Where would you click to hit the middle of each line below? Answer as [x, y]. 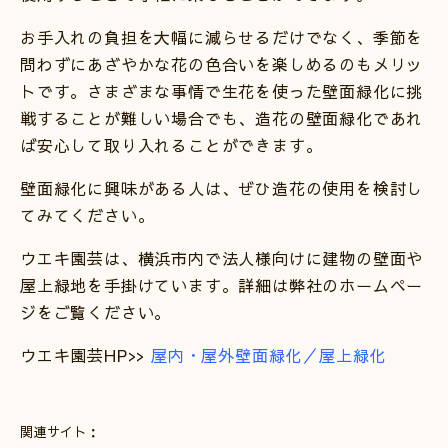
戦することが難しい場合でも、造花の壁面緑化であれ [222, 117]
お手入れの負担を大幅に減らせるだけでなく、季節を [222, 36]
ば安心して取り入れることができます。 [171, 144]
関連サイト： [60, 431]
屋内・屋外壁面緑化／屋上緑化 [269, 354]
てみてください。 [87, 214]
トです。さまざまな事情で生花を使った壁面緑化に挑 [222, 90]
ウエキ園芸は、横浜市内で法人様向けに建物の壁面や [222, 257]
